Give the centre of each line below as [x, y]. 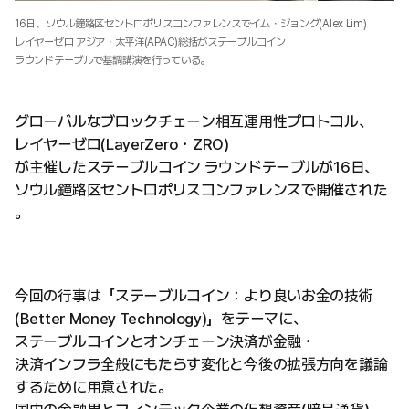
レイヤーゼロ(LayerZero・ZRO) [122, 145]
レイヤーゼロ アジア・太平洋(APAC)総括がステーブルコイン [150, 42]
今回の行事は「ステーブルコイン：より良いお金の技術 [194, 296]
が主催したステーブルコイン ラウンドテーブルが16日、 [197, 168]
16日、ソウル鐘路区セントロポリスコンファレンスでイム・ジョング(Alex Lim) [191, 24]
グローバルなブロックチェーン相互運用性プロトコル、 [194, 122]
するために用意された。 [94, 388]
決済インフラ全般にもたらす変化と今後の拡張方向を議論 [201, 365]
